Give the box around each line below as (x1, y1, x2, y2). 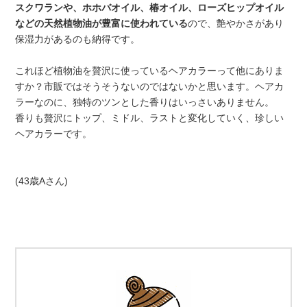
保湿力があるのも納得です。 (15, 34, 140, 45)
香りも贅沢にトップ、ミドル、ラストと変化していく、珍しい (15, 112, 284, 124)
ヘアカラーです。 (15, 128, 93, 140)
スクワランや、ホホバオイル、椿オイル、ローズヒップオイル (15, 2, 284, 14)
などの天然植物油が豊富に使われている (15, 18, 188, 29)
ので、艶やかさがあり (188, 18, 284, 29)
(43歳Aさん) (15, 175, 69, 187)
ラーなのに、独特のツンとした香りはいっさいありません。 (15, 97, 275, 108)
